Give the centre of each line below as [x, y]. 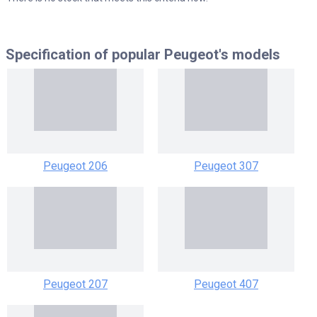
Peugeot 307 [226, 166]
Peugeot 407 [226, 284]
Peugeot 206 [75, 166]
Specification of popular [85, 55]
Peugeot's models [222, 55]
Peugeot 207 [75, 284]
